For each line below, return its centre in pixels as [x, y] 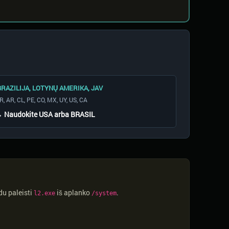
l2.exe [44, 193]
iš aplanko [73, 192]
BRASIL [83, 114]
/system [104, 193]
